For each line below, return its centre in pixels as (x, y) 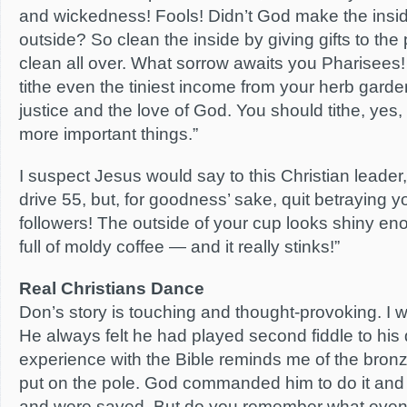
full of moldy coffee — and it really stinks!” (179, 247)
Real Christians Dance (112, 288)
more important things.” (109, 134)
